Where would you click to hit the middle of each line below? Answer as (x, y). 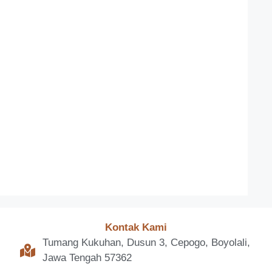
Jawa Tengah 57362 (87, 258)
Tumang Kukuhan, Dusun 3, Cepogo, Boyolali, (146, 243)
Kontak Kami (136, 227)
